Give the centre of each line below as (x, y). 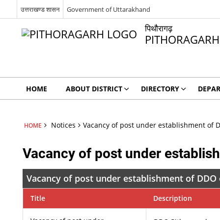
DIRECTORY (160, 89)
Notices (63, 125)
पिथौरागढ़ (158, 28)
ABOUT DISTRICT (94, 89)
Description (173, 198)
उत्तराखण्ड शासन (40, 9)
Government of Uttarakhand (108, 9)
